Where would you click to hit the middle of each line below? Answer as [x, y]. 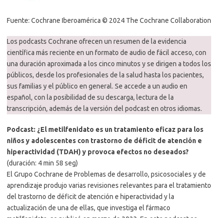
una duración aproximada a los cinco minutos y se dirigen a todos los [109, 64]
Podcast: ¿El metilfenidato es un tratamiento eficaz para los [105, 130]
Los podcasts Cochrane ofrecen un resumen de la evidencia [97, 42]
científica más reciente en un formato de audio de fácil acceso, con [107, 53]
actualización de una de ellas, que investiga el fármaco [89, 208]
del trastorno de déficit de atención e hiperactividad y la [91, 197]
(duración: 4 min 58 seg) [42, 163]
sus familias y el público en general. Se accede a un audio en [97, 86]
